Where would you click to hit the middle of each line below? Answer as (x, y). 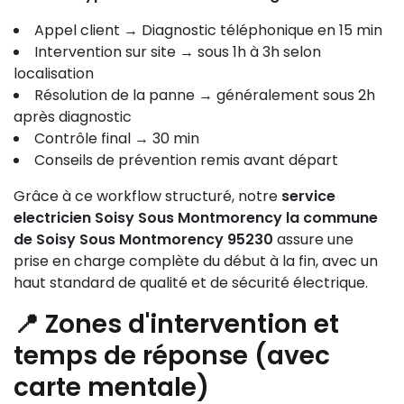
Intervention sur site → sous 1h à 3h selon (178, 52)
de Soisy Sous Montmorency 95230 (143, 239)
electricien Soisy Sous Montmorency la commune (196, 218)
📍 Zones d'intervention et (176, 324)
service (308, 196)
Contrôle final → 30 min (117, 138)
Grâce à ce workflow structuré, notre (147, 196)
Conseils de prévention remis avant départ (186, 160)
